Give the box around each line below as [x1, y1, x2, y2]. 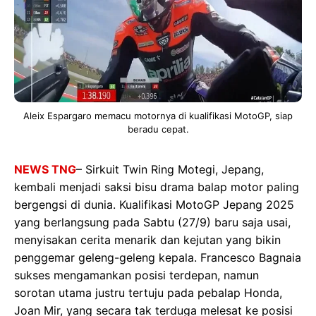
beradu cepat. [127, 123, 189, 135]
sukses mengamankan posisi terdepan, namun [14, 268, 259, 283]
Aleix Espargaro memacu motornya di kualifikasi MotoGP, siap [23, 110, 293, 122]
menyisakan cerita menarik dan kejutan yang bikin [14, 233, 281, 248]
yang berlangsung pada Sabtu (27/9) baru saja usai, [14, 215, 291, 230]
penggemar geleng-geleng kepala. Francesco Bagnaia [14, 250, 301, 265]
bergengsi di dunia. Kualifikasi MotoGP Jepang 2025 [14, 197, 294, 212]
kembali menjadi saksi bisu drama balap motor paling [14, 180, 299, 195]
